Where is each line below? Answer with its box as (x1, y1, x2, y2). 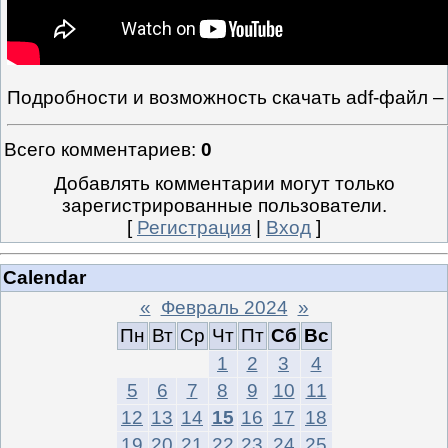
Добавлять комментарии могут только (53, 173, 395, 195)
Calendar (3, 266, 86, 288)
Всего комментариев (4, 139, 191, 161)
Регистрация (137, 217, 251, 239)
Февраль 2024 (160, 296, 288, 318)
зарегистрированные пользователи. (61, 195, 387, 217)
